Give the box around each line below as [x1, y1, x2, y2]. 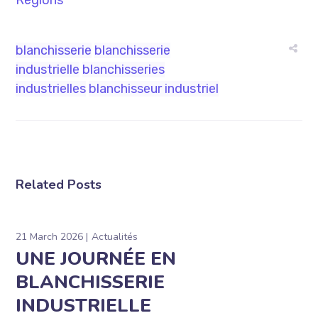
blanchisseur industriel [89, 81, 219, 97]
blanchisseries [82, 62, 165, 78]
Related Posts [16, 176, 102, 194]
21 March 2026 [16, 230, 84, 244]
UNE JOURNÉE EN [16, 246, 177, 272]
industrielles [16, 81, 87, 97]
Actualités [92, 230, 138, 244]
